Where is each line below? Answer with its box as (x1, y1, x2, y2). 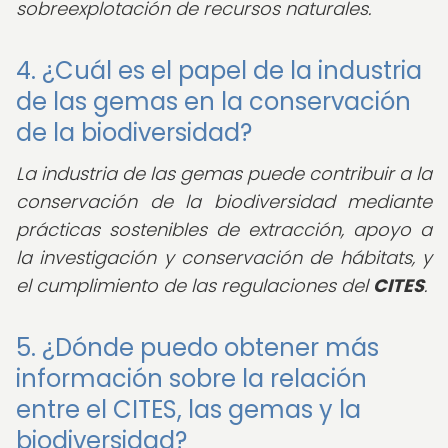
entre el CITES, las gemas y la (16, 393, 361, 426)
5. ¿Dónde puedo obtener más (16, 331, 379, 364)
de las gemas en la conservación (16, 85, 411, 118)
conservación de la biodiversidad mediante (16, 189, 432, 214)
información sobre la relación (16, 362, 367, 395)
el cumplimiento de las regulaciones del (16, 273, 373, 298)
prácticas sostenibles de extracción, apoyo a (16, 217, 432, 242)
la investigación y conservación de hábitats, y (16, 245, 432, 270)
